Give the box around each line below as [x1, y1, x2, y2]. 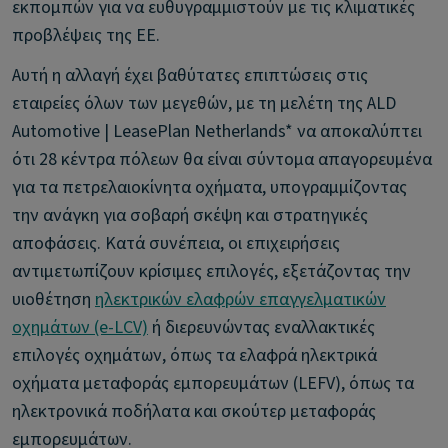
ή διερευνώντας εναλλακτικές [148, 315, 375, 340]
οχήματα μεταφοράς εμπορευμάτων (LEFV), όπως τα [12, 371, 414, 396]
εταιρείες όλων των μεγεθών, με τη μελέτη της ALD [12, 91, 396, 116]
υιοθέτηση [12, 287, 95, 312]
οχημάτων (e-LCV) [12, 315, 148, 340]
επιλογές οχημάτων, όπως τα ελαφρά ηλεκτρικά [12, 343, 377, 368]
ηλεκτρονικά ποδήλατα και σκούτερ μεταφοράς [12, 399, 376, 424]
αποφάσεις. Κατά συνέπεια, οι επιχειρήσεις [12, 231, 340, 256]
